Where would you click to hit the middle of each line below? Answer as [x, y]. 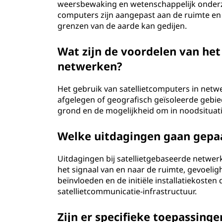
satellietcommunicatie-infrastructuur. [127, 191]
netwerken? [90, 66]
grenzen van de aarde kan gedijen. [122, 26]
